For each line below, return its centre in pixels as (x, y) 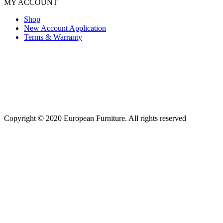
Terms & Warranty (53, 37)
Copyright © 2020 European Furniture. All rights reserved (95, 118)
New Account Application (65, 28)
